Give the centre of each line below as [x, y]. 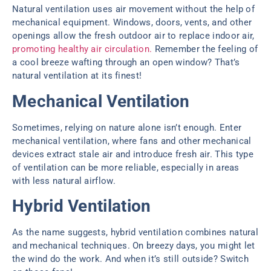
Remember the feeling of [205, 49]
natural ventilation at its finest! [77, 76]
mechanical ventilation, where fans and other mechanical [132, 141]
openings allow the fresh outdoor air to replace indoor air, [133, 36]
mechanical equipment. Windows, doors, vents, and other [132, 23]
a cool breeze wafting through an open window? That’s [126, 63]
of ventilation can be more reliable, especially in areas [126, 167]
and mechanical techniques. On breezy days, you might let [134, 246]
